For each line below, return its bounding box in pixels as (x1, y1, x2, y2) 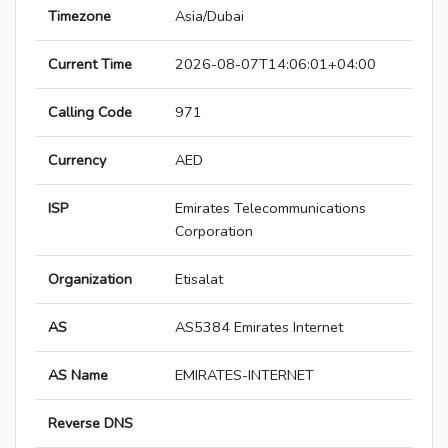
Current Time (48, 54, 132, 75)
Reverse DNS (48, 413, 133, 434)
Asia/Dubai (175, 6, 244, 27)
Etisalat (175, 269, 223, 290)
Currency (48, 150, 106, 171)
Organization (48, 269, 132, 290)
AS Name (48, 365, 108, 386)
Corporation (175, 221, 253, 242)
